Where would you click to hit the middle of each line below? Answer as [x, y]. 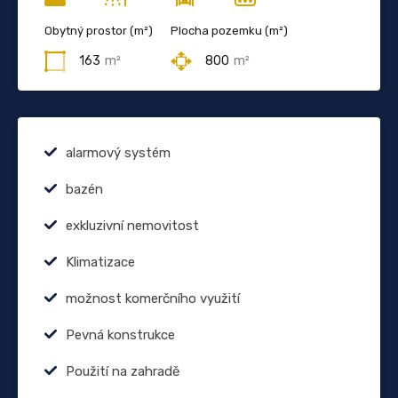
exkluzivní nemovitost [132, 225]
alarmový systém [118, 152]
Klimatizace [100, 262]
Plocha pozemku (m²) [229, 30]
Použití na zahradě [123, 371]
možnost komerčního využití [153, 298]
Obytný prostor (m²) [99, 30]
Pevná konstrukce [120, 334]
